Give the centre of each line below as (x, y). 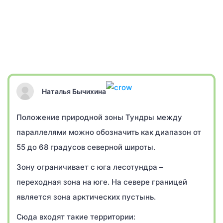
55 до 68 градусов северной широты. (86, 147)
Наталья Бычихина (74, 91)
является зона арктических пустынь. (86, 197)
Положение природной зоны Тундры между (99, 117)
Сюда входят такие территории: (76, 217)
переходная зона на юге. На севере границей (102, 182)
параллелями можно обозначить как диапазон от (109, 132)
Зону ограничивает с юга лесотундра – (90, 167)
